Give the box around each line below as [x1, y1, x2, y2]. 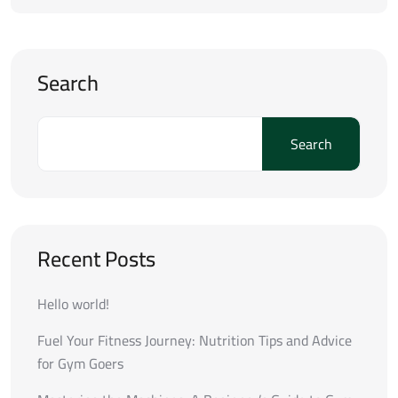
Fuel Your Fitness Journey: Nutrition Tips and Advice [37, 327, 352, 354]
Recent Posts [37, 239, 155, 280]
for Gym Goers [37, 350, 123, 378]
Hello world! [37, 291, 109, 318]
